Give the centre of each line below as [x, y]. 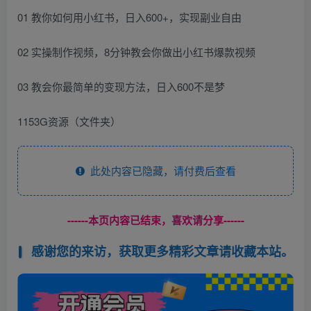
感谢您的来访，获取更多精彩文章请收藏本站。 [162, 252]
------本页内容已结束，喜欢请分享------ [155, 220]
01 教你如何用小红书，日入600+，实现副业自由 [129, 17]
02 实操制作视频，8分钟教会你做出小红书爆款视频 [136, 51]
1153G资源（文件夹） [69, 121]
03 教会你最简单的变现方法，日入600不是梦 [121, 86]
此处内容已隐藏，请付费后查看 [160, 170]
